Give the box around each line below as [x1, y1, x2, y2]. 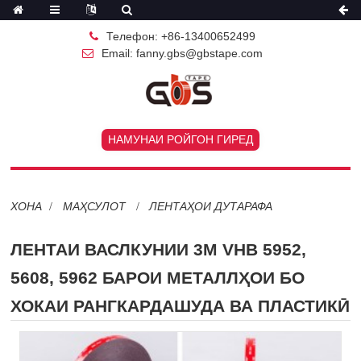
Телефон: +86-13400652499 [106, 30, 255, 43]
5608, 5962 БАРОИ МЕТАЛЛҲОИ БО [10, 268, 305, 287]
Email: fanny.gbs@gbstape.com [102, 47, 263, 60]
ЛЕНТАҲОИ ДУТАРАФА [149, 199, 273, 213]
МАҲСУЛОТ [62, 199, 126, 213]
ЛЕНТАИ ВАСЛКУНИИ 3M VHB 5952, [10, 239, 307, 259]
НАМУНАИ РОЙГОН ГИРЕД [108, 132, 253, 146]
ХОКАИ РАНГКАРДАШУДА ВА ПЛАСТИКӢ [10, 296, 351, 315]
